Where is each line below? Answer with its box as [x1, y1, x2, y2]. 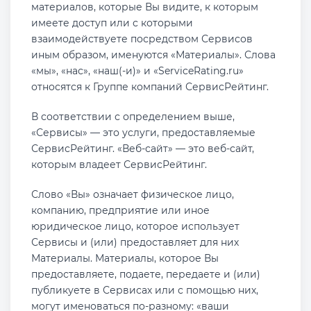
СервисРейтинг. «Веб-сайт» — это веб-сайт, [31, 142, 254, 155]
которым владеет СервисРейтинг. [31, 158, 207, 171]
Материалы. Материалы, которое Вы [31, 252, 219, 264]
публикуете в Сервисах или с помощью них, [31, 284, 258, 296]
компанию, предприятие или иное [31, 204, 210, 217]
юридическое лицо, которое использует [31, 220, 239, 233]
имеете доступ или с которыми [31, 17, 193, 29]
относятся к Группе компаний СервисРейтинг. [31, 81, 269, 93]
